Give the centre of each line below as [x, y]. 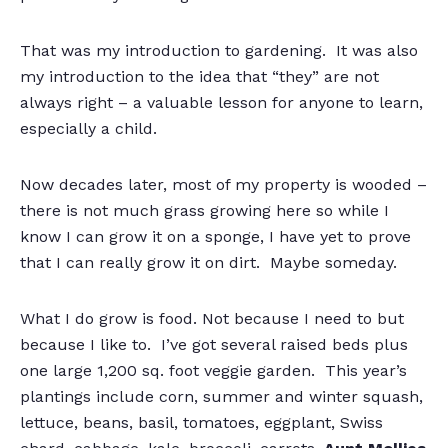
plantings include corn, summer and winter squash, [221, 397]
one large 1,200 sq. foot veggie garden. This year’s [213, 371]
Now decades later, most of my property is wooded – [223, 185]
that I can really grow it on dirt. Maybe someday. [208, 263]
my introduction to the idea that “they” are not [199, 77]
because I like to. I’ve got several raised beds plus [214, 345]
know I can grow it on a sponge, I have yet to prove [215, 237]
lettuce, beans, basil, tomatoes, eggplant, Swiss [201, 423]
